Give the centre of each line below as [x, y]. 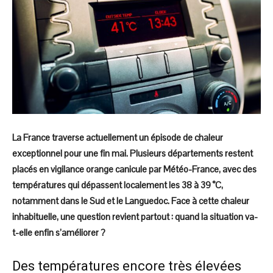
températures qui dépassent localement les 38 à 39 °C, [118, 185]
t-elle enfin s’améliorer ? [59, 232]
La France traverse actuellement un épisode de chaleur [118, 137]
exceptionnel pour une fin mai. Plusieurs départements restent [133, 153]
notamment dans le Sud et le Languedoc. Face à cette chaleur [131, 200]
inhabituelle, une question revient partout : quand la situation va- [135, 216]
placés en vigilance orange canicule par [88, 169]
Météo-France [191, 169]
